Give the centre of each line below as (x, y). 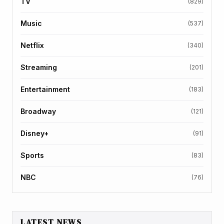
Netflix (32, 45)
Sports (32, 155)
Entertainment (45, 89)
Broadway (38, 111)
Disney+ (34, 133)
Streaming (39, 67)
